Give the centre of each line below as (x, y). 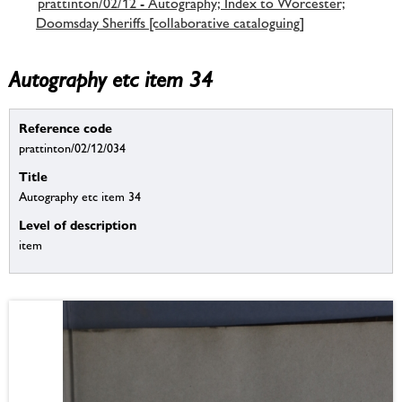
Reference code (66, 128)
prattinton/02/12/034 (72, 149)
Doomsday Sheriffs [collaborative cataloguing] (170, 22)
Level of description (78, 225)
